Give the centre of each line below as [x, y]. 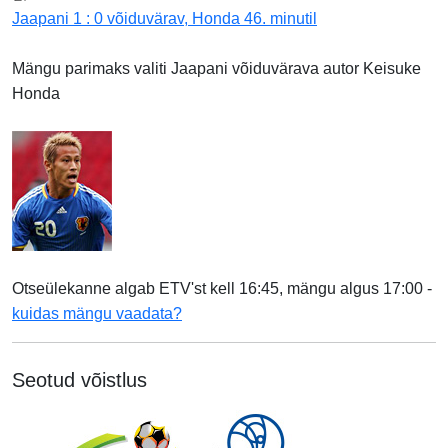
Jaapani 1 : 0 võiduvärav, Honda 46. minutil [164, 19]
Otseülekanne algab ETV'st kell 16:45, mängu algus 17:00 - [222, 289]
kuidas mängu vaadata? [97, 314]
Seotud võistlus [79, 380]
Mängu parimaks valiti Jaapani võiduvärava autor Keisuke [216, 69]
